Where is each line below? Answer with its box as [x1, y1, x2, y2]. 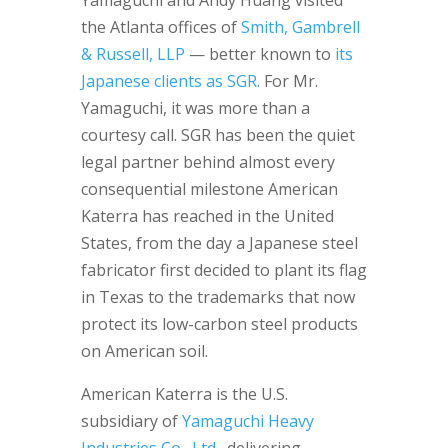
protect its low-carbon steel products [80, 313, 358, 335]
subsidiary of [80, 410, 178, 432]
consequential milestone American [80, 178, 338, 200]
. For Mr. [256, 70, 318, 92]
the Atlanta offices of [80, 16, 237, 38]
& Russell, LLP [80, 43, 185, 65]
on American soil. [80, 340, 208, 362]
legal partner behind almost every [80, 151, 335, 173]
